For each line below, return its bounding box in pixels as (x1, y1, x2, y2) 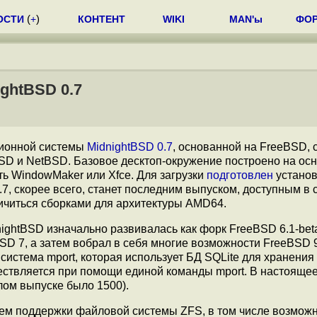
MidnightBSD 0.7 (87, 141, 173, 153)
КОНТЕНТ (78, 13, 125, 25)
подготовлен (207, 169, 273, 181)
